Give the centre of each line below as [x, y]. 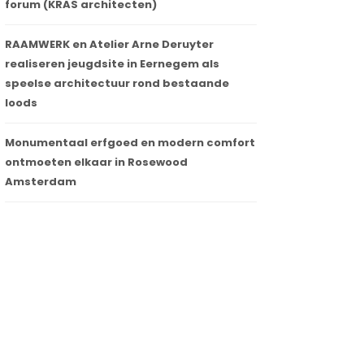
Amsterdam [41, 182]
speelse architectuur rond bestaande [117, 84]
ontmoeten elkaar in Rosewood [96, 162]
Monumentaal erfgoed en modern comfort [130, 143]
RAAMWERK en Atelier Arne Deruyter [109, 45]
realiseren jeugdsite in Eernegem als [112, 64]
